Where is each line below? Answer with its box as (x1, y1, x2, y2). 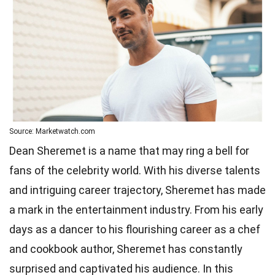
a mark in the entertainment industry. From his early (9, 203, 263, 216)
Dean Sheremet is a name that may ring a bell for (9, 144, 249, 157)
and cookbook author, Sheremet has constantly (9, 242, 242, 255)
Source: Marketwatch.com (9, 126, 95, 136)
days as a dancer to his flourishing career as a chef (9, 222, 260, 236)
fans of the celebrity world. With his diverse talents (9, 163, 260, 177)
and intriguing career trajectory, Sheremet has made (9, 183, 266, 196)
